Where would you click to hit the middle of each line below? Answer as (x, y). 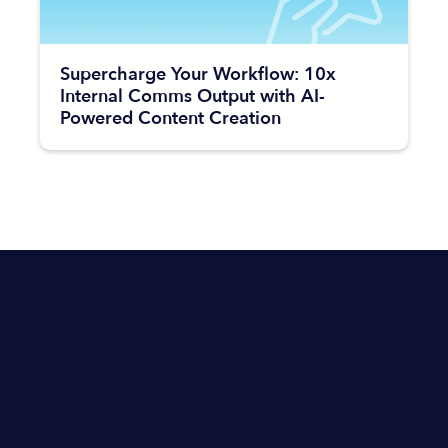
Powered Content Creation (170, 118)
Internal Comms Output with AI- (192, 96)
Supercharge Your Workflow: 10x (198, 74)
